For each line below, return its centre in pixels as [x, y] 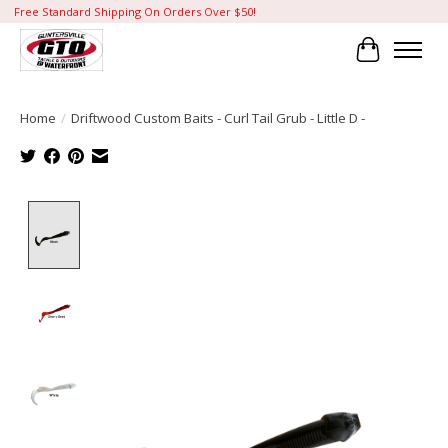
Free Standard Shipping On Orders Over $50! [134, 12]
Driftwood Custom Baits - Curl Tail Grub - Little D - [218, 117]
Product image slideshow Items [204, 211]
